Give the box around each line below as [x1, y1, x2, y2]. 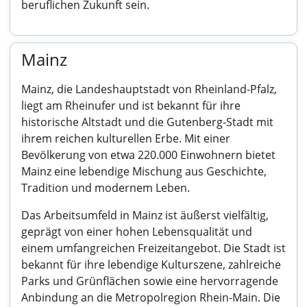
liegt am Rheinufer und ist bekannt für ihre [21, 98, 241, 113]
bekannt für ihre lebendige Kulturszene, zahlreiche [21, 257, 281, 272]
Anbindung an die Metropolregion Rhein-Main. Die [21, 290, 280, 305]
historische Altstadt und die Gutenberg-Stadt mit [21, 114, 273, 130]
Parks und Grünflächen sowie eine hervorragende [21, 273, 278, 288]
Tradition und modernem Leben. [21, 180, 190, 195]
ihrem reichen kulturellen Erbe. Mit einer [21, 131, 230, 146]
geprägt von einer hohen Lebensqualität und [21, 224, 252, 239]
